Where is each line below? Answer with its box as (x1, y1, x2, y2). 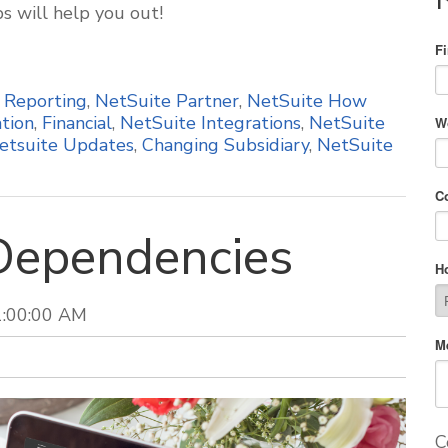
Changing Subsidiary (142, 133, 309, 157)
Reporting (4, 89, 87, 113)
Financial (42, 111, 112, 135)
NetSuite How (247, 89, 367, 113)
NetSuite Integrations (120, 111, 301, 135)
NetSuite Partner (95, 89, 239, 113)
